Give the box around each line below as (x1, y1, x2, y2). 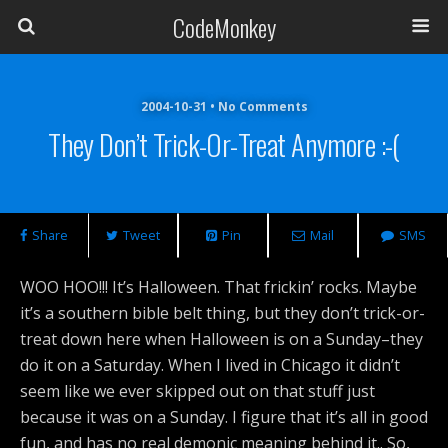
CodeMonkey (172, 9, 276, 45)
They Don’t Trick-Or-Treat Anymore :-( (48, 123, 400, 165)
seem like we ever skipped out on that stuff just (20, 380, 375, 402)
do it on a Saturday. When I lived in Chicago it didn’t (20, 354, 400, 376)
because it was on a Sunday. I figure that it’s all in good (20, 406, 428, 428)
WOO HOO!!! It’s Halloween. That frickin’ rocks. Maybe (20, 276, 417, 298)
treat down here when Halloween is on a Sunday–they (20, 328, 423, 350)
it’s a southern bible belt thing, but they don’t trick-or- (20, 302, 425, 324)
